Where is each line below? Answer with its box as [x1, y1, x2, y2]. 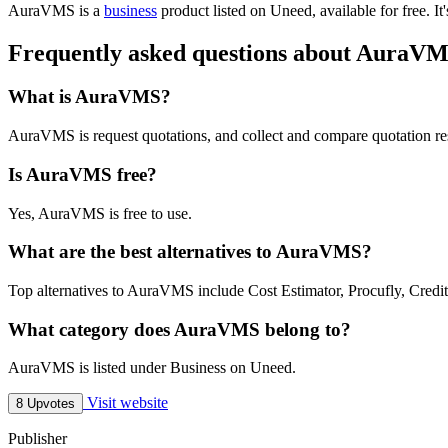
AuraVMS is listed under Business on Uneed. [8, 359, 296, 377]
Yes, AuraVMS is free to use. [8, 204, 192, 222]
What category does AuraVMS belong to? [8, 318, 351, 340]
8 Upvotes [16, 396, 75, 412]
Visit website [83, 394, 168, 412]
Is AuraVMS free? [8, 163, 157, 185]
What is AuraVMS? [8, 86, 171, 108]
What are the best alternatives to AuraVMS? [8, 241, 372, 263]
